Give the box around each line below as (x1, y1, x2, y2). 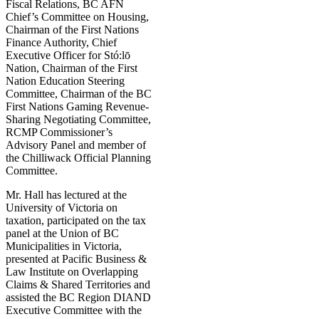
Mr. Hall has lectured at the (6, 189, 127, 202)
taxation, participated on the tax (6, 214, 146, 227)
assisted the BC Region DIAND (6, 291, 151, 304)
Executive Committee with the (6, 304, 142, 317)
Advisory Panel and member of (6, 139, 146, 152)
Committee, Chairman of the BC (6, 88, 152, 100)
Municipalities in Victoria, (6, 240, 122, 253)
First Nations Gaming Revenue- (6, 100, 149, 113)
